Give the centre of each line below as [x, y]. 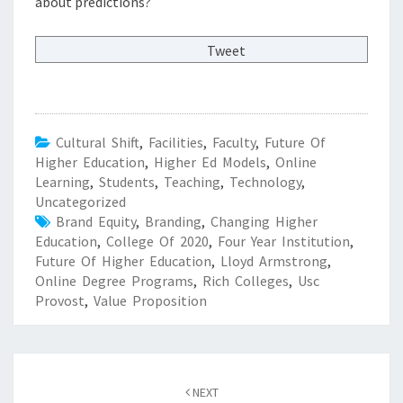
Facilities [176, 142]
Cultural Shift [98, 142]
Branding [173, 221]
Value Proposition [150, 300]
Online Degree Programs [114, 280]
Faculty [234, 142]
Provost [60, 300]
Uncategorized [81, 201]
